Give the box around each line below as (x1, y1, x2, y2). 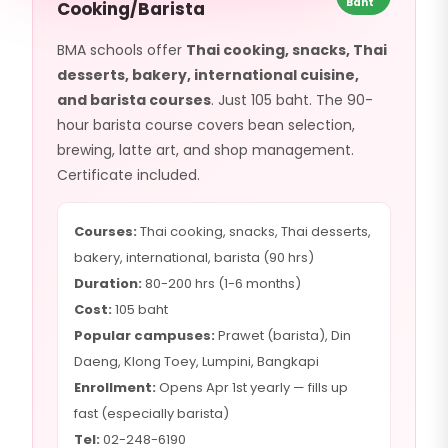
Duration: (74, 274, 142, 293)
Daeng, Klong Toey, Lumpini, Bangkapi (74, 352, 319, 371)
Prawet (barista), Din (215, 326, 351, 345)
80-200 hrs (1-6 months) (142, 274, 301, 293)
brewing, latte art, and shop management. (57, 140, 354, 160)
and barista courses (57, 90, 211, 110)
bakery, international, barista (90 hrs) (74, 248, 314, 267)
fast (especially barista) (74, 404, 229, 423)
